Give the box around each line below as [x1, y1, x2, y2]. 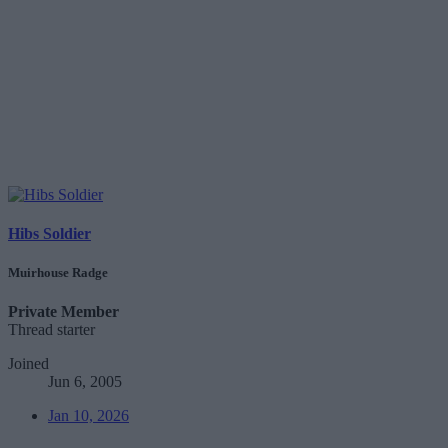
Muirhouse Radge [8, 265, 108, 281]
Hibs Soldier [8, 224, 91, 242]
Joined [8, 355, 49, 373]
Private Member [8, 303, 119, 321]
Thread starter [8, 321, 95, 339]
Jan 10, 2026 [48, 407, 129, 425]
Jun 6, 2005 [48, 373, 122, 391]
